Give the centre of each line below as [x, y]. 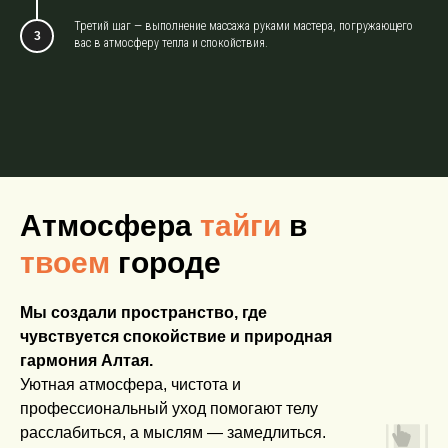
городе [165, 262]
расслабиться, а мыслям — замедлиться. [173, 432]
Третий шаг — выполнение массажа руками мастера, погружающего [243, 25]
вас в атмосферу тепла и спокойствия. [171, 42]
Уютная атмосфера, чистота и [130, 384]
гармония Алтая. [86, 360]
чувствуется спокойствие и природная [176, 336]
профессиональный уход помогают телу [169, 408]
